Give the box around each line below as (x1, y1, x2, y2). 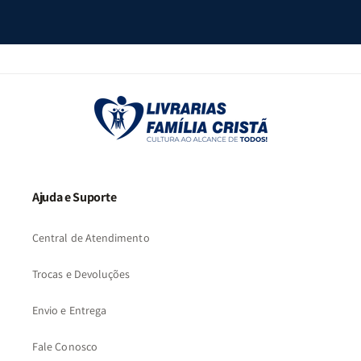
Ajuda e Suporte (32, 189, 117, 206)
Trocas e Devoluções (32, 267, 131, 282)
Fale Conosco (32, 339, 98, 355)
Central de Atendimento (32, 230, 150, 246)
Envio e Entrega (32, 303, 107, 318)
